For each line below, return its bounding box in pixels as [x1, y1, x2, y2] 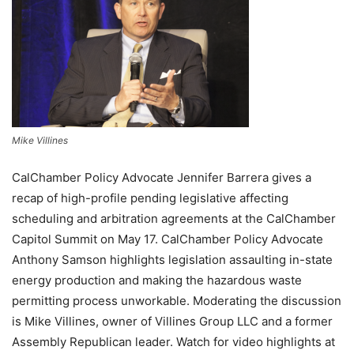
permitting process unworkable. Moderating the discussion [12, 293, 341, 308]
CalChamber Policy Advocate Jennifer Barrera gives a [12, 170, 311, 185]
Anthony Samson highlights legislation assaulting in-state [12, 252, 333, 267]
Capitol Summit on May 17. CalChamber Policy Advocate [12, 232, 323, 247]
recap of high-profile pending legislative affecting [12, 190, 288, 205]
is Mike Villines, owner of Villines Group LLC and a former [12, 314, 333, 329]
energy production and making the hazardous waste [12, 273, 302, 288]
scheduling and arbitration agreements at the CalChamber [12, 211, 336, 226]
